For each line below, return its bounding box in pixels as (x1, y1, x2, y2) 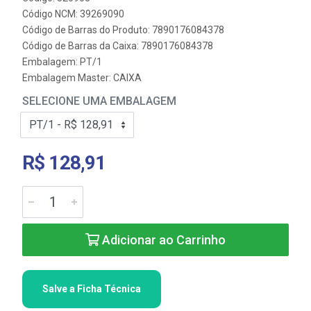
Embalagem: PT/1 (22, 56, 102, 67)
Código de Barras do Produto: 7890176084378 (22, 24, 224, 35)
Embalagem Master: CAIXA (22, 72, 142, 83)
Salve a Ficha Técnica (42, 283, 141, 294)
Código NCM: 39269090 (22, 8, 124, 19)
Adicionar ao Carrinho (99, 233, 226, 247)
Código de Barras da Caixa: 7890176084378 (22, 40, 213, 51)
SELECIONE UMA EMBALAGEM (22, 94, 176, 108)
